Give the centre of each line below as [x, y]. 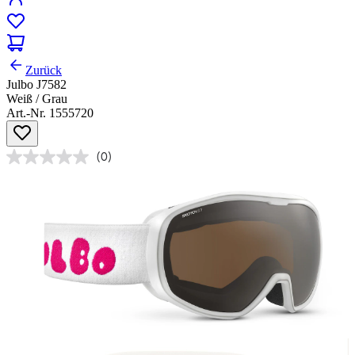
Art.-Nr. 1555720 [50, 113]
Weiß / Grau [37, 99]
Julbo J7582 [36, 85]
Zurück [44, 71]
